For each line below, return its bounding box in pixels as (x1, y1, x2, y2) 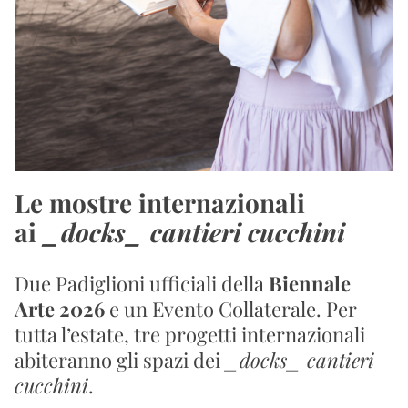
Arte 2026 (15, 295, 105, 322)
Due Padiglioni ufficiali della (15, 270, 269, 297)
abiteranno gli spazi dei (15, 346, 225, 373)
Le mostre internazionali (15, 186, 311, 219)
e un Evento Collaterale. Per (105, 295, 357, 322)
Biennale (269, 270, 351, 297)
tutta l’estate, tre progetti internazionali (15, 321, 365, 348)
